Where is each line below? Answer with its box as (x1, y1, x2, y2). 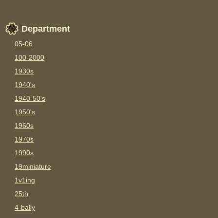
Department (21, 24, 71, 34)
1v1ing (15, 176, 36, 184)
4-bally (15, 203, 36, 212)
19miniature (15, 163, 52, 171)
